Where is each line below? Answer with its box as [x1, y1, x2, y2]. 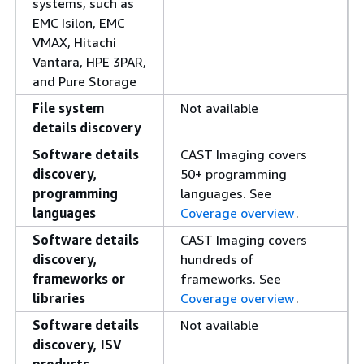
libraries [32, 290, 85, 306]
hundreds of [180, 251, 254, 267]
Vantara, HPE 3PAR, [32, 54, 146, 70]
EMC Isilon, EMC [32, 15, 125, 31]
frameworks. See [180, 271, 281, 287]
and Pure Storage [32, 73, 136, 89]
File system [32, 100, 104, 116]
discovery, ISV [32, 336, 122, 353]
